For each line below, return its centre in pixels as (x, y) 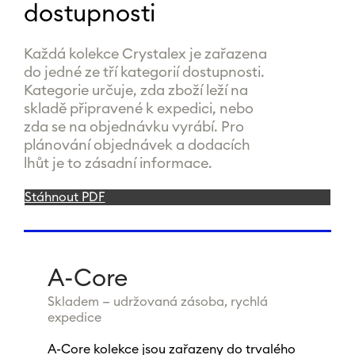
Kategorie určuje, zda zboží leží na (136, 90)
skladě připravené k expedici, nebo (138, 109)
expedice (74, 318)
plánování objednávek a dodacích (137, 145)
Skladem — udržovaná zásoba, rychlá (157, 302)
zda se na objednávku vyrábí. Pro (134, 127)
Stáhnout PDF (65, 197)
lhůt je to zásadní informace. (118, 163)
